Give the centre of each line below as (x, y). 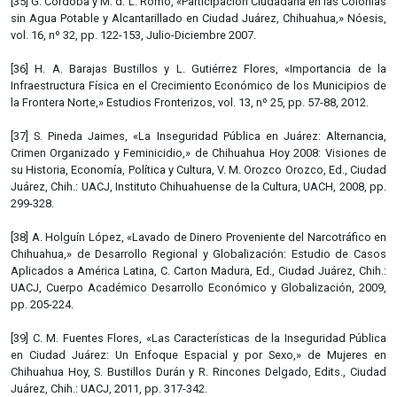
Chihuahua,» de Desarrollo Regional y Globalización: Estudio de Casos (198, 253)
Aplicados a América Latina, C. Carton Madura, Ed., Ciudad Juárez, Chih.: (198, 270)
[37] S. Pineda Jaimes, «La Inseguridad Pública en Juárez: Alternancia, (198, 136)
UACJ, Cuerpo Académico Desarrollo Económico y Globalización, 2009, (198, 287)
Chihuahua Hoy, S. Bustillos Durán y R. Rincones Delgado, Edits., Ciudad (198, 371)
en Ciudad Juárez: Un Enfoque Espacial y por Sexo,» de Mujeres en (198, 354)
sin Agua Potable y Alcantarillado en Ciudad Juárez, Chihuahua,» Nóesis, (198, 18)
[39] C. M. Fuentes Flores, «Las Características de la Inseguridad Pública (198, 338)
